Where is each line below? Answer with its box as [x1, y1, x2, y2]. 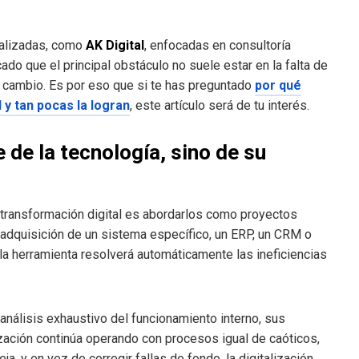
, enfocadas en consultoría [144, 38, 291, 54]
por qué [255, 78, 301, 94]
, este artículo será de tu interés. [130, 98, 309, 114]
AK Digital [86, 38, 144, 54]
